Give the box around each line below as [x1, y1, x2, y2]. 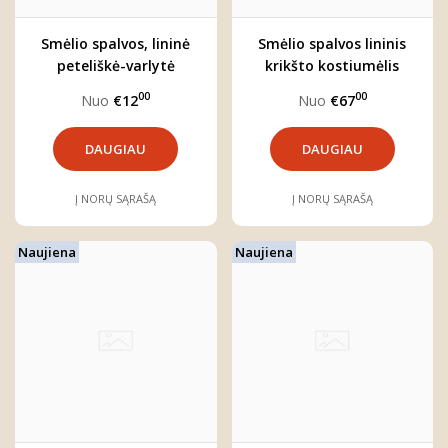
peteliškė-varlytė [56, 55, 175, 75]
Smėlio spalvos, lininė [41, 33, 191, 53]
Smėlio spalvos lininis [258, 33, 407, 53]
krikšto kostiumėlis [265, 55, 400, 75]
